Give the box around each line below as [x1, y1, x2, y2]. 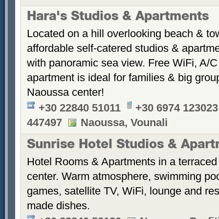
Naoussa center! [27, 86, 104, 98]
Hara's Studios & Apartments [27, 11, 209, 23]
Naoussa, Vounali [81, 116, 168, 129]
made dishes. [27, 199, 90, 212]
